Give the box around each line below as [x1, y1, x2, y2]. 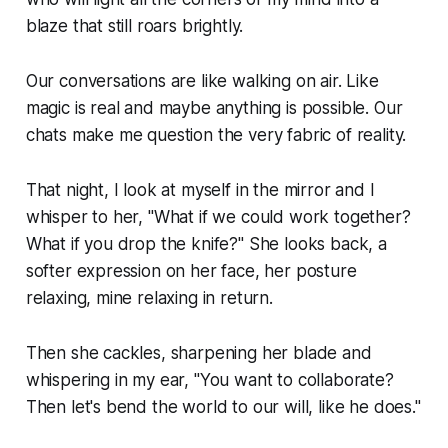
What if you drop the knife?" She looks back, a [25, 234, 387, 255]
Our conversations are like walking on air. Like [25, 71, 379, 92]
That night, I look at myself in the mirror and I [25, 180, 375, 201]
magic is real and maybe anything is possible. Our [25, 98, 403, 119]
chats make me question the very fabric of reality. [25, 125, 407, 146]
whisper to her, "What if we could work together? [25, 207, 411, 228]
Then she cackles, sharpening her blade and [25, 343, 372, 364]
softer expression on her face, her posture [25, 261, 357, 282]
